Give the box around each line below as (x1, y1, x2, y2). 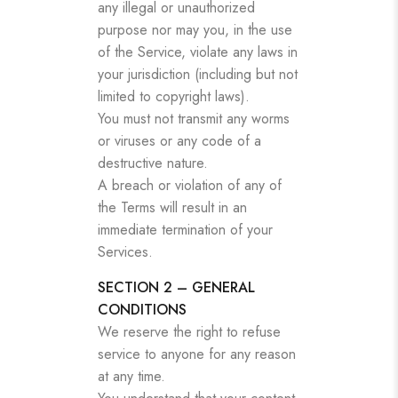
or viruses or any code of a (98, 130, 261, 151)
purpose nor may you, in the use (98, 19, 292, 40)
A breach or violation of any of (98, 174, 282, 195)
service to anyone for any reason (98, 343, 296, 364)
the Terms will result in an (98, 196, 247, 218)
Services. (98, 241, 153, 262)
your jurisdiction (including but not (98, 63, 298, 84)
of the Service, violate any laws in (98, 41, 298, 62)
